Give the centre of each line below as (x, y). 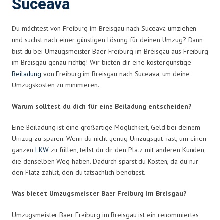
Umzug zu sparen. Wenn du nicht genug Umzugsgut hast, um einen (109, 138)
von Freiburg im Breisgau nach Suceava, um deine (115, 73)
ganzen (24, 150)
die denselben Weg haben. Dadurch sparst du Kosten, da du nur (105, 161)
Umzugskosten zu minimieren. (55, 85)
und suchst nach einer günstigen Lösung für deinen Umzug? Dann (107, 40)
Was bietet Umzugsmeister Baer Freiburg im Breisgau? (99, 193)
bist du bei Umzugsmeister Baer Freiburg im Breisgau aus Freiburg (110, 51)
